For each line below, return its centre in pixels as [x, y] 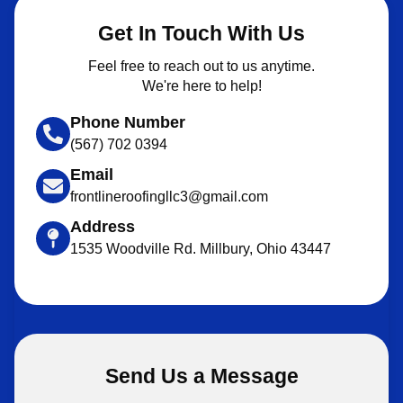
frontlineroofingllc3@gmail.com [169, 197]
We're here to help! [201, 86]
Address [103, 227]
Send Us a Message [201, 377]
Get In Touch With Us [201, 34]
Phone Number [128, 123]
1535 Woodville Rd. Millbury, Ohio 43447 [201, 249]
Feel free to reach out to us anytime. [201, 67]
